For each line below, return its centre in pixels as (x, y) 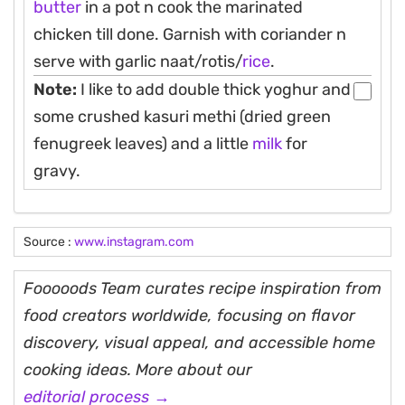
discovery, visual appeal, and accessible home (199, 342)
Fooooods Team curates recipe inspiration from (202, 288)
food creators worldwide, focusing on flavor (189, 315)
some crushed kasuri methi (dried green (182, 116)
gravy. (57, 170)
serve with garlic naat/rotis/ (138, 61)
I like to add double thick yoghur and (214, 89)
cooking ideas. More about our (138, 369)
